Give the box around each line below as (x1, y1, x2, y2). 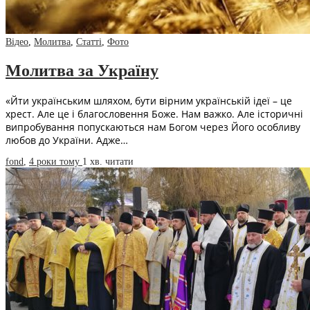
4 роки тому (29, 156, 82, 167)
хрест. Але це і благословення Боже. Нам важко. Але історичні (6, 107, 303, 120)
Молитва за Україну (6, 61, 158, 80)
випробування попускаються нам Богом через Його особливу (6, 120, 300, 134)
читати (105, 156, 134, 167)
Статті (76, 37, 102, 48)
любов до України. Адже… (6, 133, 128, 147)
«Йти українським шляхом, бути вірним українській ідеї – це (6, 93, 292, 107)
